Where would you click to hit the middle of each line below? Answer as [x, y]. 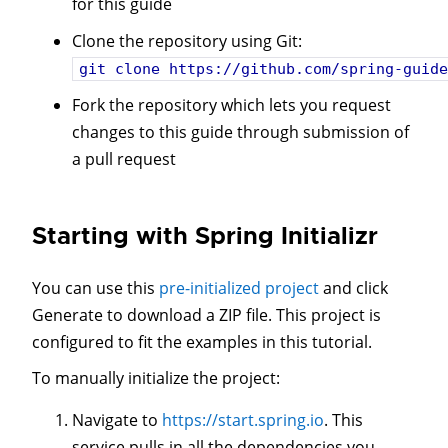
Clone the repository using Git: [187, 40]
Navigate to [117, 419]
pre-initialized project [239, 287]
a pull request [124, 159]
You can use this [95, 287]
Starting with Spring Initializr [205, 235]
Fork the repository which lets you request [231, 105]
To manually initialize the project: [156, 378]
